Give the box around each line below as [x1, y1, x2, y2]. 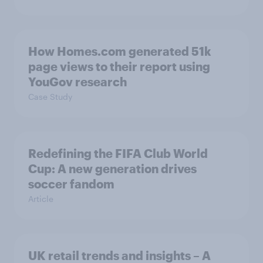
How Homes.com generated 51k [28, 43, 211, 58]
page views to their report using [28, 59, 210, 73]
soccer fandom [28, 176, 114, 191]
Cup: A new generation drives [28, 161, 197, 176]
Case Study [28, 91, 72, 102]
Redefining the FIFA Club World [28, 146, 208, 160]
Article [28, 193, 53, 204]
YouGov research [28, 74, 127, 89]
